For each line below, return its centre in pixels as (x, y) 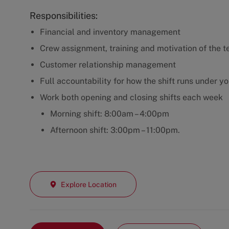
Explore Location (89, 184)
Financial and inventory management (110, 32)
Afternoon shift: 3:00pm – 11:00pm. (115, 130)
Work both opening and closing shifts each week (131, 98)
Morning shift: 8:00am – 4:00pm (110, 114)
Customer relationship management (108, 65)
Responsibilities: (64, 16)
